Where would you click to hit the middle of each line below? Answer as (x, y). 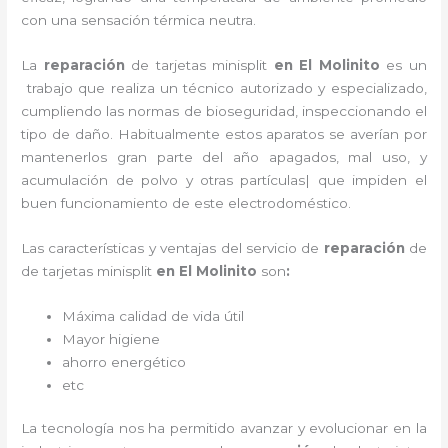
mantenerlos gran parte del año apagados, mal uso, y (224, 157)
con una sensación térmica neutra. (141, 20)
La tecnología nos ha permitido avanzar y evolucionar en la (224, 428)
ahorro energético (124, 361)
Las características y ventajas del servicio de (172, 247)
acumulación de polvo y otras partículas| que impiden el (224, 180)
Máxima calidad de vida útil (153, 315)
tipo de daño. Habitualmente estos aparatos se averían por (224, 134)
